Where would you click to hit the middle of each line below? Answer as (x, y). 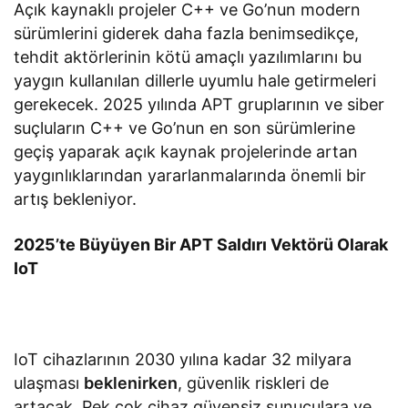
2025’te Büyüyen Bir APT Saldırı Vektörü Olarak (201, 245)
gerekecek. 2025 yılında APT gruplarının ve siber (199, 105)
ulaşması (49, 383)
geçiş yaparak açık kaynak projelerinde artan (186, 152)
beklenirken (131, 383)
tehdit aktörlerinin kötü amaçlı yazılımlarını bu (188, 57)
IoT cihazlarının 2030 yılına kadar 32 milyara (183, 360)
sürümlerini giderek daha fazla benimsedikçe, (187, 34)
